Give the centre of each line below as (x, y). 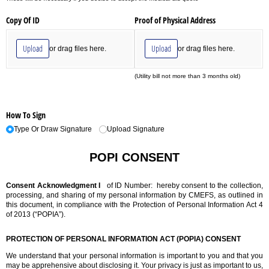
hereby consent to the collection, (210, 186)
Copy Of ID (23, 20)
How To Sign (26, 115)
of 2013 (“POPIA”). (36, 215)
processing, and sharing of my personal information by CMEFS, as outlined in (134, 195)
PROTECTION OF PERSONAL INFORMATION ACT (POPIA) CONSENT (123, 239)
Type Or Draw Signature (53, 129)
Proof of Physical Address (176, 20)
